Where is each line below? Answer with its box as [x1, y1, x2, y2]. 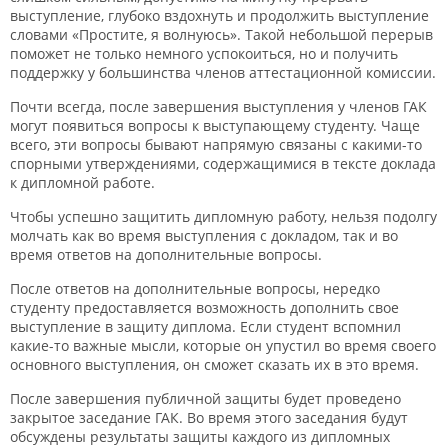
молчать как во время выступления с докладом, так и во [10, 226, 398, 245]
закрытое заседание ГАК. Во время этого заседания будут [10, 408, 408, 427]
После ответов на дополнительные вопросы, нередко [10, 279, 380, 298]
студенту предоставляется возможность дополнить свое [10, 298, 399, 317]
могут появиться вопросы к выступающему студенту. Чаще [10, 116, 420, 135]
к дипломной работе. [10, 173, 155, 192]
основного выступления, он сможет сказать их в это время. [10, 355, 419, 374]
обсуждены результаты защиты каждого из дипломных [10, 427, 390, 446]
